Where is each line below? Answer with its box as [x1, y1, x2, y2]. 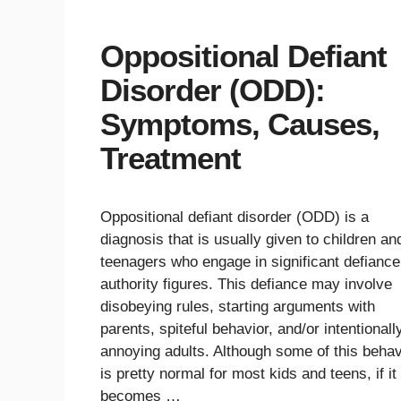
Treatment [100, 140, 241, 175]
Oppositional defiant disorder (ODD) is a [100, 208, 369, 226]
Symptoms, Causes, [100, 106, 380, 141]
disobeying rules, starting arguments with [100, 297, 375, 315]
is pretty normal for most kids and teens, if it [100, 364, 397, 382]
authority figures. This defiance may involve [100, 275, 392, 293]
